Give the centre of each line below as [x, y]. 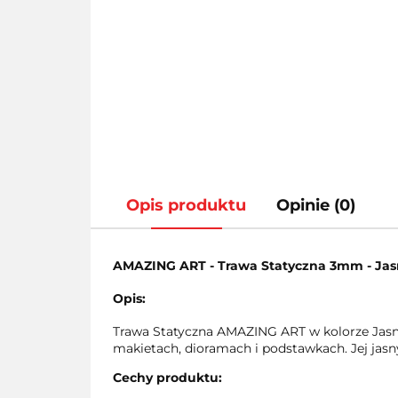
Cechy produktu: [167, 378]
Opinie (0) [316, 205]
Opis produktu [186, 205]
